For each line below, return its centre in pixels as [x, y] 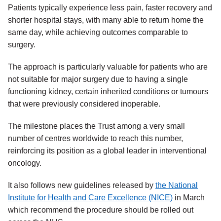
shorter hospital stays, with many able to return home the [106, 20]
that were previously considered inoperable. [84, 104]
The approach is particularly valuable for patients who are [108, 67]
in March [189, 198]
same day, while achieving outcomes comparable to [98, 33]
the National [177, 185]
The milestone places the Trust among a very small [96, 126]
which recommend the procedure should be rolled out [101, 210]
